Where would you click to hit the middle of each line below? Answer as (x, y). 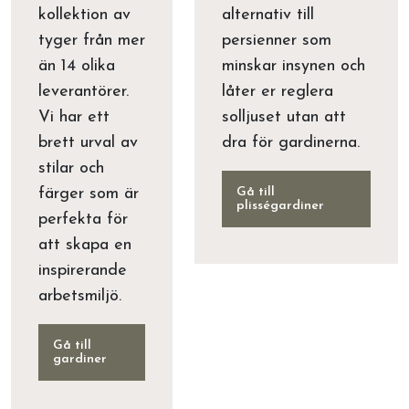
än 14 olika (77, 66)
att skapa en (85, 245)
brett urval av (88, 143)
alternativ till (268, 15)
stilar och (71, 168)
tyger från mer (92, 41)
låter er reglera (278, 92)
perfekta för (83, 220)
